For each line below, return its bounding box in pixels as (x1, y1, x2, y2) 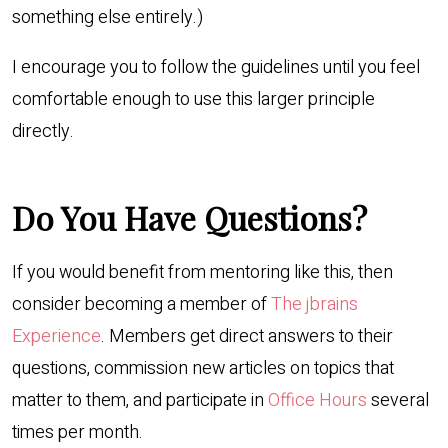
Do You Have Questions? (12, 195, 367, 239)
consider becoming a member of (12, 290, 271, 318)
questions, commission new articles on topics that (12, 354, 394, 382)
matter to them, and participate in (12, 386, 268, 414)
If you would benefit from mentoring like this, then (12, 258, 393, 286)
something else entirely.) (12, 3, 203, 31)
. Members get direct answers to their (101, 322, 393, 350)
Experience (12, 322, 101, 350)
